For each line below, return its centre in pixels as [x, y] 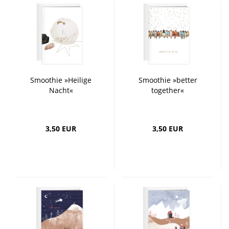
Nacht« [61, 90]
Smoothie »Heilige [61, 80]
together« [168, 90]
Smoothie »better [168, 80]
